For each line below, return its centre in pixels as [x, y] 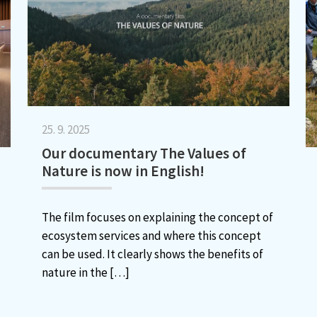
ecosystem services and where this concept [152, 235]
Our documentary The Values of [144, 153]
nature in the [75, 272]
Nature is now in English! [123, 171]
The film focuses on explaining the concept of [158, 217]
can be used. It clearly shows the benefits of [153, 254]
